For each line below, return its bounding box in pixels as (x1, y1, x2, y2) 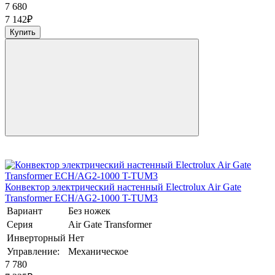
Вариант (7, 206, 42, 217)
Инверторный (7, 233, 66, 244)
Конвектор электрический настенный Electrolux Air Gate (5, 182, 241, 193)
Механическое (68, 246, 128, 257)
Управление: (7, 246, 60, 257)
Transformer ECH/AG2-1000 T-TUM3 (5, 193, 158, 204)
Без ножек (68, 206, 110, 217)
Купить (10, 28, 36, 37)
